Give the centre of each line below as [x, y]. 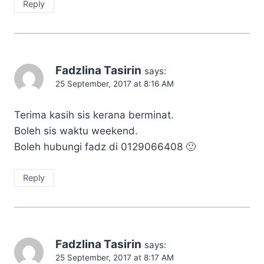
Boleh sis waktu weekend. [76, 131]
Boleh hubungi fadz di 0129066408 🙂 [105, 147]
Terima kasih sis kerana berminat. [94, 115]
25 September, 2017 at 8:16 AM [115, 84]
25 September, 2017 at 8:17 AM [115, 258]
